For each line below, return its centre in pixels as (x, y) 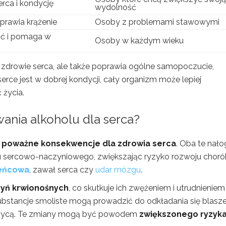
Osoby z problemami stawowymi (157, 22)
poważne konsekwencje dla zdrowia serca (89, 143)
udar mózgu (118, 169)
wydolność (116, 7)
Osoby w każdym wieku (139, 40)
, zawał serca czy (62, 169)
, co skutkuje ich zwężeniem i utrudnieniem (147, 188)
